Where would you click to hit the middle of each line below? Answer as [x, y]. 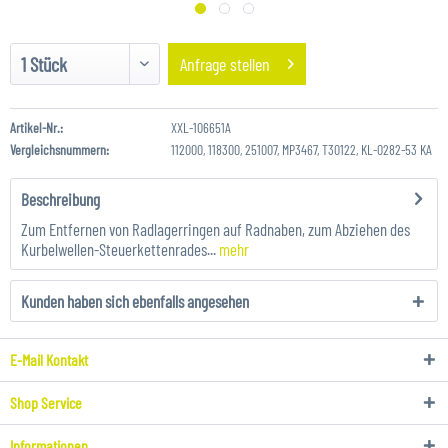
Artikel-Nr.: [36, 127]
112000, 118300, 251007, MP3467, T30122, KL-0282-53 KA [301, 149]
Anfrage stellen [225, 64]
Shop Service [46, 402]
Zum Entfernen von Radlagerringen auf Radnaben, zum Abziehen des [215, 229]
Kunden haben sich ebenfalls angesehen [135, 301]
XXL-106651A [200, 127]
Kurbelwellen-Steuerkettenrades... [118, 249]
